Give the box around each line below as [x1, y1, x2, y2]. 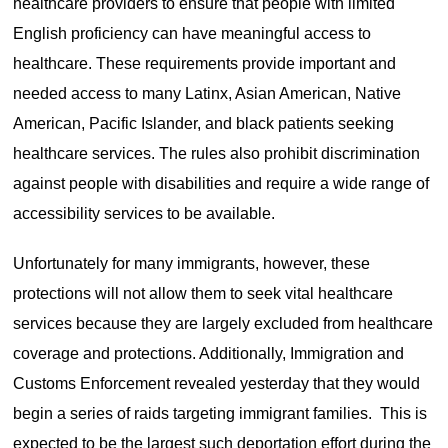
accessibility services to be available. [13, 205, 276, 222]
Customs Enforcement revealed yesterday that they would [13, 375, 421, 392]
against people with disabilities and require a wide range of [13, 175, 430, 192]
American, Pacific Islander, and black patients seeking [13, 115, 395, 132]
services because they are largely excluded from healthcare [13, 315, 434, 332]
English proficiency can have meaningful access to [13, 25, 372, 42]
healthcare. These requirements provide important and [13, 55, 397, 72]
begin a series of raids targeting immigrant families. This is [13, 405, 428, 422]
